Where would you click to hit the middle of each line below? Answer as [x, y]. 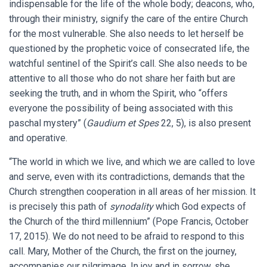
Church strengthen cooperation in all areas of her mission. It [132, 192]
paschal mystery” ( [48, 123]
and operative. [38, 138]
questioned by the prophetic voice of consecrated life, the [129, 49]
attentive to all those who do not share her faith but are [122, 79]
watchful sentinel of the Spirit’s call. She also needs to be [128, 64]
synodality [131, 207]
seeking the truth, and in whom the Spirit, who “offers [118, 94]
